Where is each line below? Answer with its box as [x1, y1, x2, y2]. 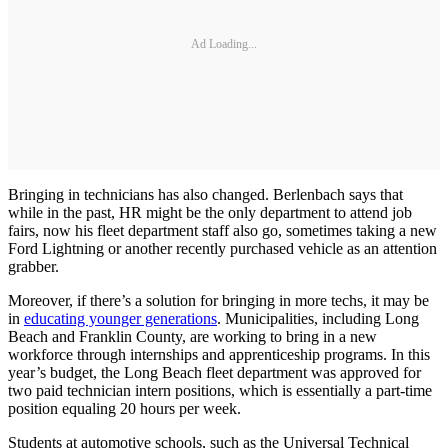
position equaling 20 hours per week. [8, 399, 241, 417]
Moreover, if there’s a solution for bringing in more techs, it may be [8, 291, 429, 309]
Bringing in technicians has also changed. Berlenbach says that [8, 185, 403, 203]
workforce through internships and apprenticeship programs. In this [8, 345, 430, 363]
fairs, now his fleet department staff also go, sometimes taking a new [8, 221, 437, 239]
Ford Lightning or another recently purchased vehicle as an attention [8, 239, 437, 257]
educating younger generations [24, 309, 217, 327]
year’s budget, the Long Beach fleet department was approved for [8, 363, 421, 381]
